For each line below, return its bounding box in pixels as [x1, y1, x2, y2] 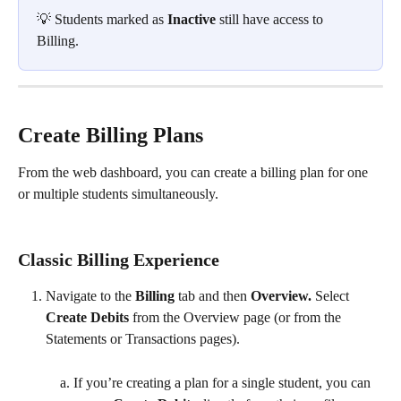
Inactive [167, 11, 216, 27]
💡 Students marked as [37, 11, 167, 27]
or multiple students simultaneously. [18, 186, 222, 202]
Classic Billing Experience [18, 250, 219, 270]
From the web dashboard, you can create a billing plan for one [18, 165, 371, 181]
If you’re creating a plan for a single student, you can [73, 374, 374, 390]
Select [315, 288, 353, 304]
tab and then [178, 288, 251, 304]
